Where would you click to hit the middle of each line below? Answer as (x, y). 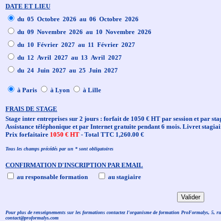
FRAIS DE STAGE (31, 109)
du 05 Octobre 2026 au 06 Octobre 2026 (77, 19)
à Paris (27, 90)
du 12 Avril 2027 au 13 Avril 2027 (69, 57)
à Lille (91, 90)
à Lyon (60, 90)
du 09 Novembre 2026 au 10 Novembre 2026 (84, 32)
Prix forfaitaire (28, 134)
